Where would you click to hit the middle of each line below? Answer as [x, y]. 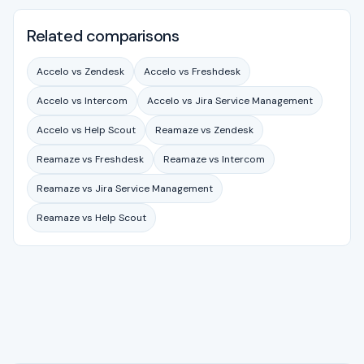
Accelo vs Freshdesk [192, 71]
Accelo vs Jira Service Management [230, 100]
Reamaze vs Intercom [214, 159]
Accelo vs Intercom [82, 100]
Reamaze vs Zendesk [204, 130]
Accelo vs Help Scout [86, 130]
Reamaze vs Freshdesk [90, 159]
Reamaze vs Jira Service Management [125, 188]
